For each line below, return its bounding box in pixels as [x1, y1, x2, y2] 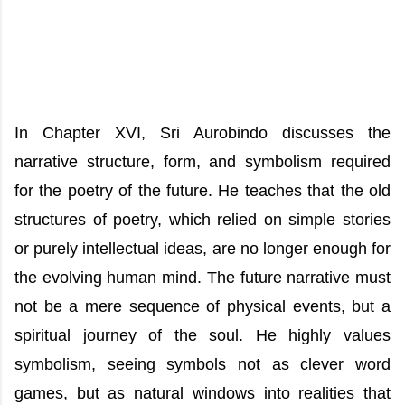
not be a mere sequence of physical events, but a [14, 297, 391, 316]
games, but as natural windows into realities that [14, 384, 391, 402]
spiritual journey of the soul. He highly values [14, 326, 391, 344]
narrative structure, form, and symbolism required [14, 153, 391, 171]
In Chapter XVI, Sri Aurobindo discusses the [14, 124, 391, 142]
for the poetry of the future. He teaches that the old [14, 182, 391, 200]
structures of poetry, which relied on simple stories [14, 211, 391, 229]
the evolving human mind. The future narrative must [14, 268, 391, 287]
